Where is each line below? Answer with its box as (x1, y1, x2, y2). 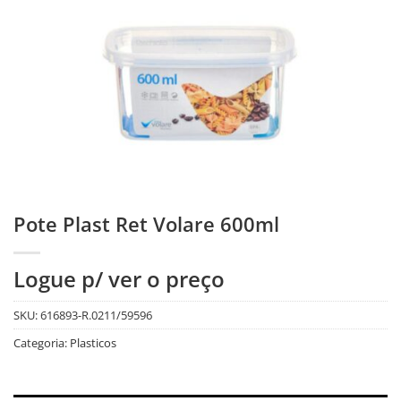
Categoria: (13, 335, 70, 352)
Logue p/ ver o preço (13, 264, 225, 294)
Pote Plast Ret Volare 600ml (13, 210, 279, 239)
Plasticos (70, 335, 116, 352)
